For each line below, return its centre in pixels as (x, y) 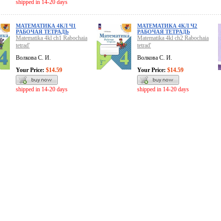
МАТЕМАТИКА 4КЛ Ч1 (46, 26)
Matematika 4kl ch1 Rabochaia (52, 38)
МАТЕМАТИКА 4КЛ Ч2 (167, 26)
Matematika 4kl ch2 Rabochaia (173, 38)
